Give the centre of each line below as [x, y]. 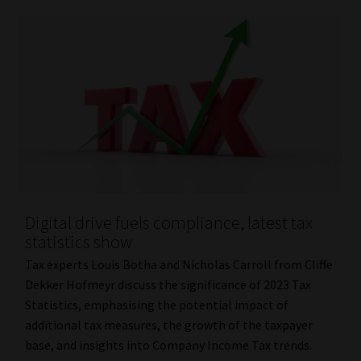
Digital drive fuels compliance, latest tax [168, 222]
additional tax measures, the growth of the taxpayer [168, 325]
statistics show [78, 241]
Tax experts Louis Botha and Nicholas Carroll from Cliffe [178, 265]
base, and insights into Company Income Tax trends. [168, 345]
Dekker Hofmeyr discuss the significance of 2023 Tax [168, 285]
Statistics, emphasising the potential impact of [156, 305]
